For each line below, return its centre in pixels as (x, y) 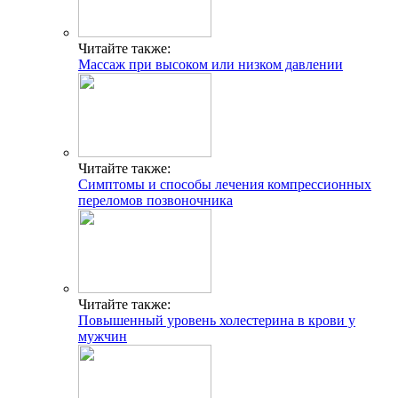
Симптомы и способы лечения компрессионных (225, 185)
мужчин (103, 337)
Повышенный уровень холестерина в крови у (217, 321)
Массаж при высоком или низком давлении (211, 65)
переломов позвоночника (155, 201)
